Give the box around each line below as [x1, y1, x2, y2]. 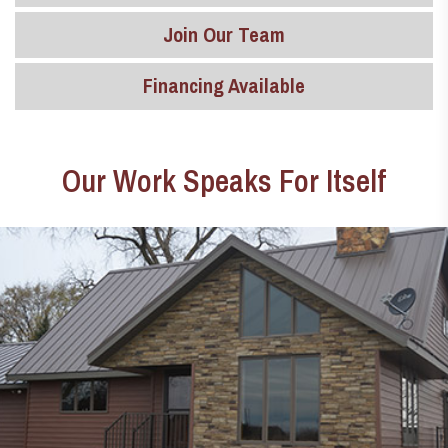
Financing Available [143, 72, 305, 100]
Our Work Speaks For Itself [62, 159, 386, 202]
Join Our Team [163, 21, 285, 49]
